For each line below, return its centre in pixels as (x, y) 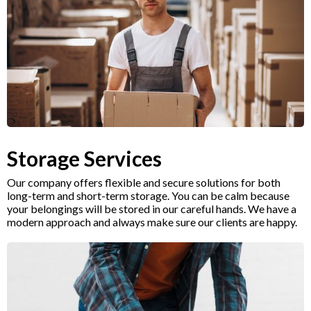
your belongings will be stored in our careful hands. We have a (152, 209)
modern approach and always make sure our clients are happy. (152, 222)
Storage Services (84, 159)
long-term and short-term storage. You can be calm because (148, 196)
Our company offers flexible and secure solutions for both (144, 183)
